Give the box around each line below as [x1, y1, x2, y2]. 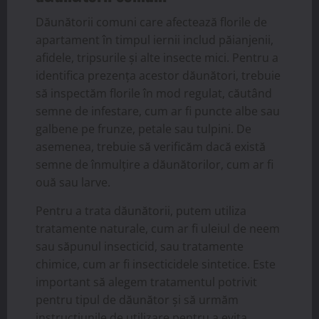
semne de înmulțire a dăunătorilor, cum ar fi [36, 156, 273, 172]
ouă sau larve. [36, 174, 110, 190]
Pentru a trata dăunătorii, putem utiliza [36, 202, 246, 219]
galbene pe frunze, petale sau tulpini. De [36, 120, 251, 137]
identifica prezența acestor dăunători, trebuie [36, 67, 281, 83]
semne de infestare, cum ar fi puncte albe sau [36, 103, 280, 119]
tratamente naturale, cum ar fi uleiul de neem [36, 220, 280, 236]
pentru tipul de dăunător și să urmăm [36, 291, 239, 308]
